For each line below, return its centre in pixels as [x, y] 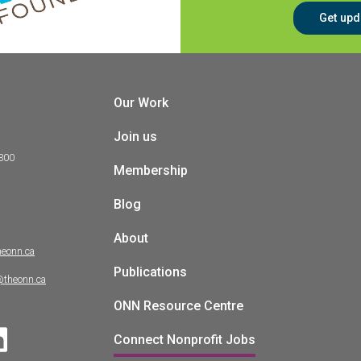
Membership [151, 170]
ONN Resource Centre [178, 305]
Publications [150, 272]
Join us [135, 136]
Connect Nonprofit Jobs [185, 339]
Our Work [141, 102]
